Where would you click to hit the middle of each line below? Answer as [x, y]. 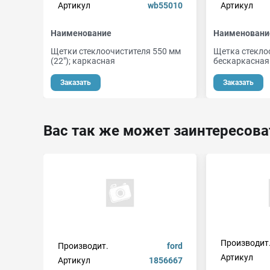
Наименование [81, 33]
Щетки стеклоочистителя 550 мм [116, 51]
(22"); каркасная [83, 61]
